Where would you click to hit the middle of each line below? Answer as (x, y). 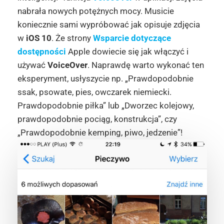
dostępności (41, 52)
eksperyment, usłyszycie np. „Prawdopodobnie (105, 79)
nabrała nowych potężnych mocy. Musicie (95, 11)
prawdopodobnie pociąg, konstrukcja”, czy (97, 119)
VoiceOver (67, 65)
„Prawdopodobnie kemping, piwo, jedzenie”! (100, 133)
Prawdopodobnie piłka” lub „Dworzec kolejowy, (105, 106)
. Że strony (72, 38)
